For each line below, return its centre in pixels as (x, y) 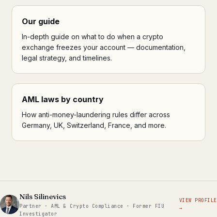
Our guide (41, 21)
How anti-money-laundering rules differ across (96, 114)
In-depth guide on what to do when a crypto (93, 36)
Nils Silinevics (43, 196)
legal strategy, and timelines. (67, 58)
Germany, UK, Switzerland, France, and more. (94, 125)
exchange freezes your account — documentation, (104, 47)
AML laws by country (63, 99)
